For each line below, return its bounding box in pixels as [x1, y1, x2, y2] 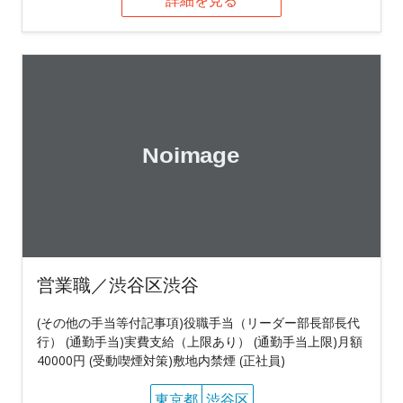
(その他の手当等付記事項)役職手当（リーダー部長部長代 [37, 313, 360, 331]
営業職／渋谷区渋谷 [37, 272, 199, 297]
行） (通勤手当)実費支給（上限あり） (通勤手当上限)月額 [37, 332, 363, 350]
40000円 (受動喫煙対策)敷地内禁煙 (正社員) [37, 351, 285, 369]
